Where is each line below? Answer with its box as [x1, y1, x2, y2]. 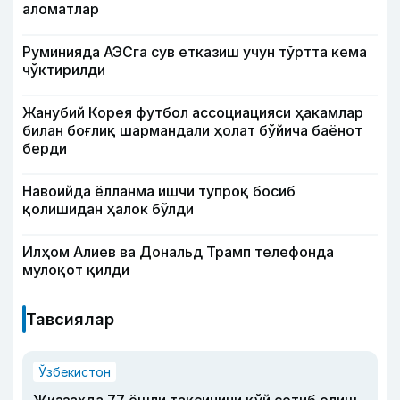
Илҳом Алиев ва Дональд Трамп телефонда [22, 243, 334, 261]
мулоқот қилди [22, 261, 129, 279]
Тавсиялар [26, 310, 114, 329]
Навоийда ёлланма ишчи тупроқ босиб [22, 182, 296, 200]
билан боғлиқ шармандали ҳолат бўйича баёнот [22, 121, 362, 139]
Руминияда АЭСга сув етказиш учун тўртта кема [22, 43, 367, 61]
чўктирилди [22, 61, 105, 79]
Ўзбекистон [38, 364, 111, 379]
